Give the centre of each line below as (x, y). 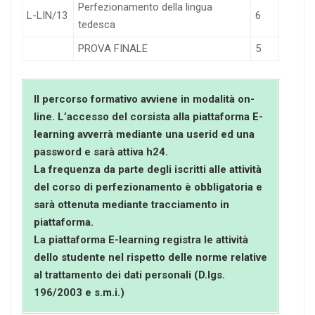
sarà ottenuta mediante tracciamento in (131, 205)
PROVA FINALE (113, 49)
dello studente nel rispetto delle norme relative (150, 258)
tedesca (97, 25)
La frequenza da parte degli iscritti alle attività (148, 170)
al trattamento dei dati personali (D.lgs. (129, 275)
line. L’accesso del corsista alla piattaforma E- (148, 117)
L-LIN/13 (47, 16)
